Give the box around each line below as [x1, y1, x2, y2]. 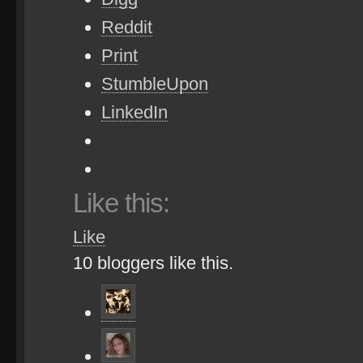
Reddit [101, 17, 152, 37]
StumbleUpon [101, 74, 208, 94]
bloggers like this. [92, 253, 233, 273]
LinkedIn [101, 102, 168, 122]
